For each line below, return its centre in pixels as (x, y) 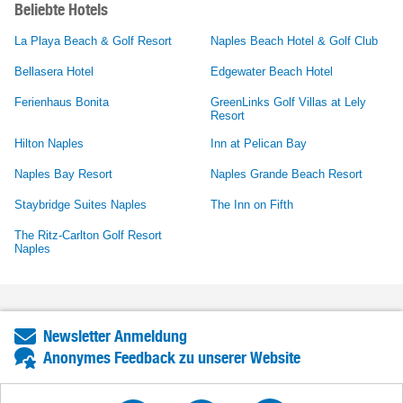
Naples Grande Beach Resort (287, 174)
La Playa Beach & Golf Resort (93, 40)
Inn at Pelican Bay (259, 143)
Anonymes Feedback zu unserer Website (172, 357)
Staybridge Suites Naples (81, 204)
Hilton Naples (49, 143)
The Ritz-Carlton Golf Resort (88, 235)
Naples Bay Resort (63, 174)
